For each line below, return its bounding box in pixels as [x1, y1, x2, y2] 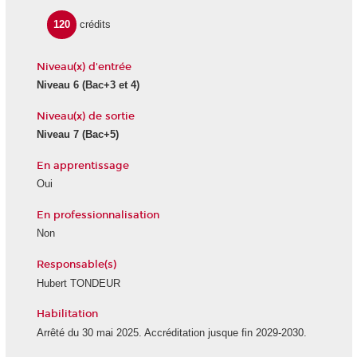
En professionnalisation [36, 208, 159, 222]
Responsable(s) [36, 257, 116, 271]
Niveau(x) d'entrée [36, 60, 131, 73]
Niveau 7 [36, 128, 79, 141]
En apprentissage [36, 159, 129, 172]
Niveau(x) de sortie [36, 109, 135, 123]
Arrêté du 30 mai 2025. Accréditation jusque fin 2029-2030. [36, 326, 307, 339]
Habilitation [36, 308, 98, 321]
